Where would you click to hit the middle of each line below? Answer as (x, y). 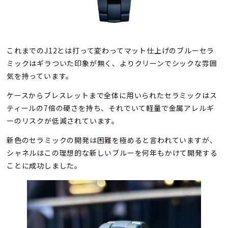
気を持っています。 (40, 76)
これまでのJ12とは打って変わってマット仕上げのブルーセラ (111, 51)
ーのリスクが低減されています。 (63, 121)
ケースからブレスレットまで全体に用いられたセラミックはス (112, 95)
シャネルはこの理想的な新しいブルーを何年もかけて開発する (112, 153)
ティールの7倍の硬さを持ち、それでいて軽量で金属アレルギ (110, 108)
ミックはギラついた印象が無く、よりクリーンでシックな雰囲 (112, 63)
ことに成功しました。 (44, 166)
